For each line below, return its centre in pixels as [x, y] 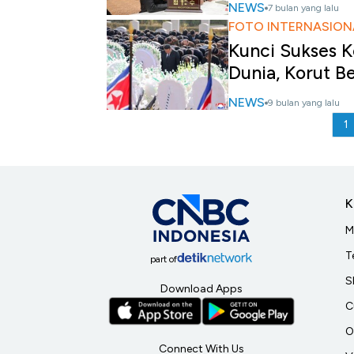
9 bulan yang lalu [304, 103]
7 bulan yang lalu [303, 8]
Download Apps [201, 288]
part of [164, 259]
